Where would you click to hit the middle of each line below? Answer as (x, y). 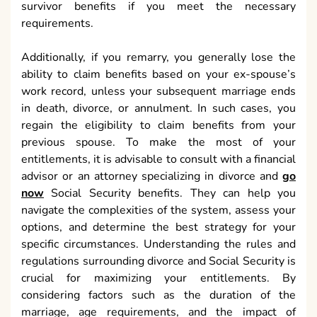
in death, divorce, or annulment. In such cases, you (158, 108)
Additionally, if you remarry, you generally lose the (158, 57)
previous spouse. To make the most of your (158, 142)
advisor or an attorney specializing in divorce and (152, 176)
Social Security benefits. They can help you (170, 193)
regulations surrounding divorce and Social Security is (158, 261)
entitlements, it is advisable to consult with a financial (158, 159)
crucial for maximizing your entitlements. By (158, 278)
